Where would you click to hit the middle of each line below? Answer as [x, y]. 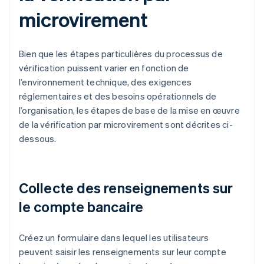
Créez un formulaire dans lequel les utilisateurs [114, 238]
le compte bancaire [81, 207]
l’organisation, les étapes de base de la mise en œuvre [129, 110]
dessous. [38, 139]
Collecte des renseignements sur [126, 188]
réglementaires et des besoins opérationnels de [118, 96]
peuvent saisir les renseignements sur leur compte [123, 252]
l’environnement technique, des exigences [105, 82]
